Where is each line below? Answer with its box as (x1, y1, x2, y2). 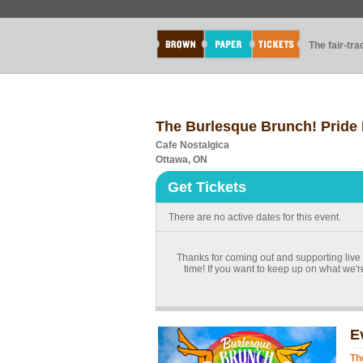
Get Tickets (168, 179, 246, 195)
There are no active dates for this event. (169, 211, 341, 223)
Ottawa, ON (156, 154, 207, 165)
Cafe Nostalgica (156, 139, 229, 151)
